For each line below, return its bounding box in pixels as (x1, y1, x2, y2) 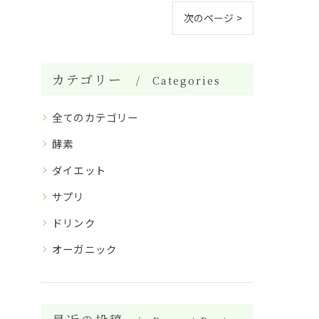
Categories (152, 73, 221, 88)
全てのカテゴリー (52, 109, 139, 125)
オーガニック (52, 241, 117, 256)
